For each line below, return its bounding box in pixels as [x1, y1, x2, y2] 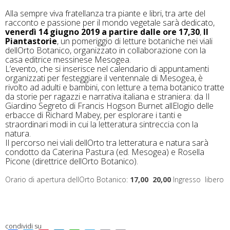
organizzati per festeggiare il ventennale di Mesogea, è [5, 72, 203, 84]
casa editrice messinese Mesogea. [5, 54, 131, 66]
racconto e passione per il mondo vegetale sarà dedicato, [5, 17, 215, 29]
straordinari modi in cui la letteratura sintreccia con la [5, 119, 198, 130]
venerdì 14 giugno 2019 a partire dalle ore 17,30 [5, 26, 200, 38]
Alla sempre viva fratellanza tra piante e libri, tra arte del [5, 8, 205, 20]
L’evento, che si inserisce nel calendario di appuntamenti [5, 63, 209, 75]
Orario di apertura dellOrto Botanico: [5, 175, 130, 185]
